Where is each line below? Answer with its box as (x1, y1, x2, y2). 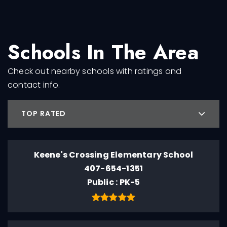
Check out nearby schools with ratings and (8, 65, 182, 77)
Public (87, 176, 116, 188)
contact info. (8, 79, 60, 91)
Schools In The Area (8, 37, 199, 67)
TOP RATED (21, 108, 66, 119)
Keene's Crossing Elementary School (33, 149, 194, 161)
